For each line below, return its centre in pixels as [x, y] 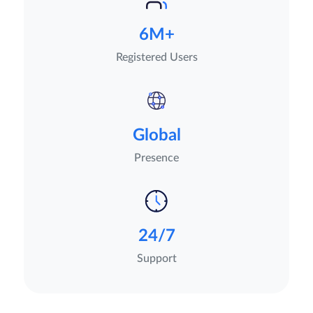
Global [156, 136]
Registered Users [156, 58]
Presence [156, 158]
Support [156, 259]
